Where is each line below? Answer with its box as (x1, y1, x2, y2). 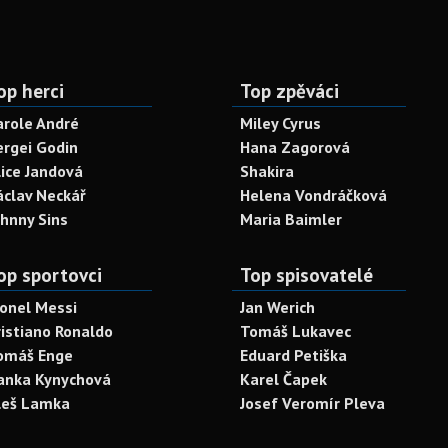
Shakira (240, 161, 294, 181)
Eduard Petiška (240, 345, 347, 365)
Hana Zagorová (240, 137, 350, 157)
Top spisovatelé (240, 262, 373, 287)
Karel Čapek (240, 369, 327, 389)
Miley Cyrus (240, 113, 321, 133)
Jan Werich (240, 297, 315, 317)
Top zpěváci (240, 78, 339, 103)
